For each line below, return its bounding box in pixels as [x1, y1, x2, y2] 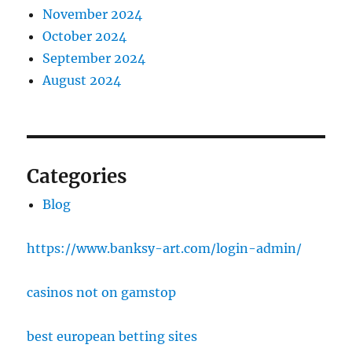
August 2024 [42, 72, 122, 89]
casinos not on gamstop [27, 284, 177, 301]
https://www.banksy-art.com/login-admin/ [27, 240, 302, 257]
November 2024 [42, 6, 143, 23]
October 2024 [42, 28, 127, 45]
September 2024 [42, 50, 146, 67]
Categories [27, 164, 127, 189]
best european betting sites [27, 328, 198, 345]
